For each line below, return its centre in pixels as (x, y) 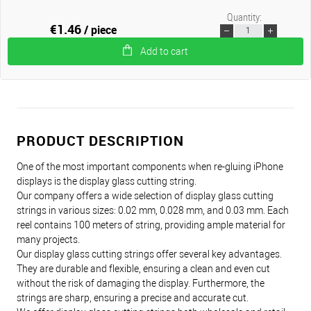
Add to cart (164, 51)
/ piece (101, 30)
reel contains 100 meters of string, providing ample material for (151, 225)
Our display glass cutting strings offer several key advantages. (149, 254)
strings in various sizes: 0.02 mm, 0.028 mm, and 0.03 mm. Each (153, 210)
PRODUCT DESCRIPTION (100, 141)
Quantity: (244, 16)
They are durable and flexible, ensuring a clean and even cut (143, 268)
